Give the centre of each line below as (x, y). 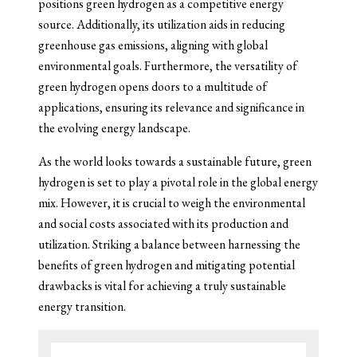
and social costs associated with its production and (163, 223)
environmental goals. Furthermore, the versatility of (168, 65)
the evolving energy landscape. (114, 127)
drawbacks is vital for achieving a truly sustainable (162, 285)
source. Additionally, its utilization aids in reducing (162, 24)
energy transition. (82, 306)
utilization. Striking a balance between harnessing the (169, 244)
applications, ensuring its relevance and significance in (171, 107)
